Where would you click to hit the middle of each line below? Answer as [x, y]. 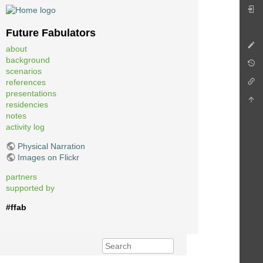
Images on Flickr [48, 157]
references [26, 82]
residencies [27, 104]
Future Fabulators [51, 33]
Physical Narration [51, 146]
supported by [30, 188]
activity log [25, 127]
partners [21, 176]
